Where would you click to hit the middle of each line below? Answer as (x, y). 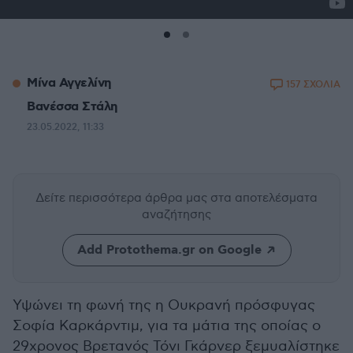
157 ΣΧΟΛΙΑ (313, 85)
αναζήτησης (176, 214)
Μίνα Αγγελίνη (69, 83)
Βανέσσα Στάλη (72, 107)
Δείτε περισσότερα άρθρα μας (123, 198)
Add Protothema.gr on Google (169, 250)
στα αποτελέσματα (264, 198)
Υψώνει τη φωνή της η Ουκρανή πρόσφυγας (164, 305)
